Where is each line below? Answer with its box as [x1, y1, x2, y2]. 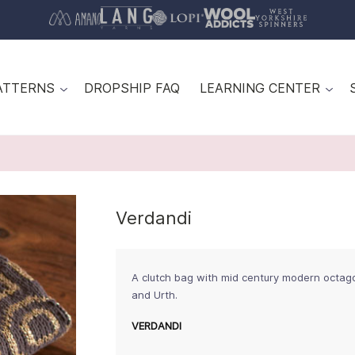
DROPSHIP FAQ [83, 80, 180, 97]
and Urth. [132, 288, 177, 301]
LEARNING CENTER [199, 80, 320, 97]
